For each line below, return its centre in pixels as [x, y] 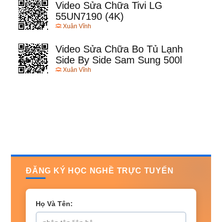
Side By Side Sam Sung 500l [119, 60]
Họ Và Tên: [54, 204]
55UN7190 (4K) [90, 17]
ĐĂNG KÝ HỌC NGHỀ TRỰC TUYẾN [100, 171]
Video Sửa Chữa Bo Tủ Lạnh [119, 49]
